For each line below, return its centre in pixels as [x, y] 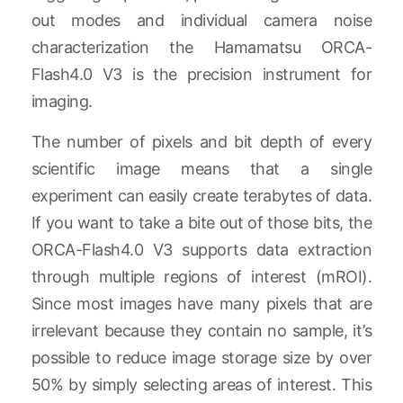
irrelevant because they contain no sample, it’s [201, 330]
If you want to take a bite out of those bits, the [201, 222]
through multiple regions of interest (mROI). [201, 276]
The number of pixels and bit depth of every [201, 141]
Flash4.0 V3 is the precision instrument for [201, 75]
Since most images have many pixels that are [201, 303]
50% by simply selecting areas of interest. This [201, 384]
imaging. [62, 102]
